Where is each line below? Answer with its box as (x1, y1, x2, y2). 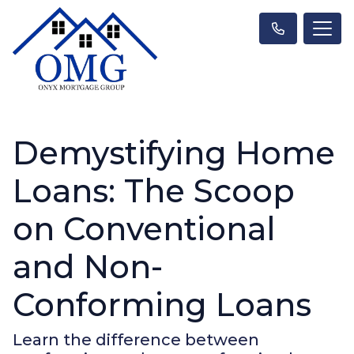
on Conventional (13, 209, 276, 248)
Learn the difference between (13, 330, 259, 349)
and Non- (13, 247, 163, 286)
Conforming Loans (13, 284, 311, 324)
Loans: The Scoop (13, 171, 295, 210)
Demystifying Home (13, 133, 335, 172)
